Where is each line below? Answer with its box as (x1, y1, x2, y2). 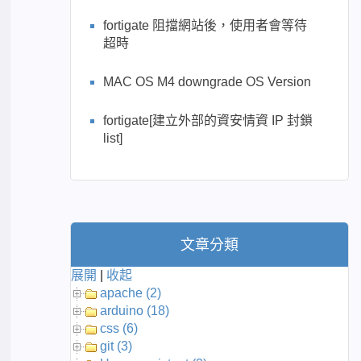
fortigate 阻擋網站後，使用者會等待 (103, 19, 308, 33)
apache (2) (100, 286, 162, 301)
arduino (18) (100, 304, 170, 318)
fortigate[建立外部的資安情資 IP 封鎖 (103, 114, 313, 128)
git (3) (100, 339, 133, 354)
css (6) (100, 322, 139, 336)
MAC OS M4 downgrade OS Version (103, 75, 312, 89)
